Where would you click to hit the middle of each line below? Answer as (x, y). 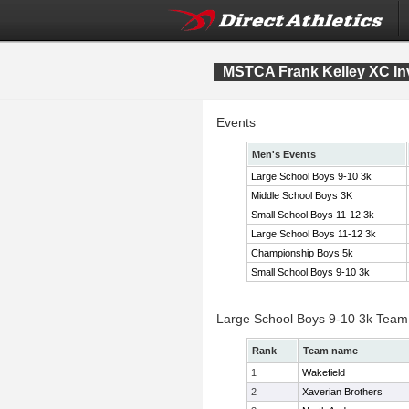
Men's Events (284, 154)
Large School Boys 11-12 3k (314, 234)
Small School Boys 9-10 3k (310, 272)
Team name (330, 351)
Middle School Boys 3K (302, 195)
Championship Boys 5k (302, 253)
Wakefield (324, 372)
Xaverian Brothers (342, 392)
